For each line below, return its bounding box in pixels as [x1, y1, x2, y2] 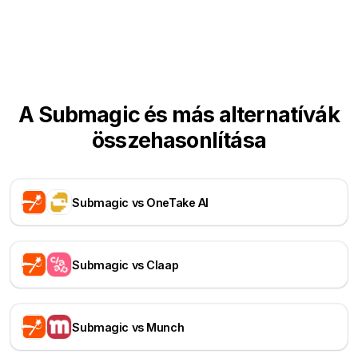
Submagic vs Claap [72, 257, 179, 272]
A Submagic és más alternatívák [18, 101, 340, 128]
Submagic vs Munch [72, 320, 185, 334]
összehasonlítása [91, 127, 267, 153]
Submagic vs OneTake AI [72, 195, 209, 209]
